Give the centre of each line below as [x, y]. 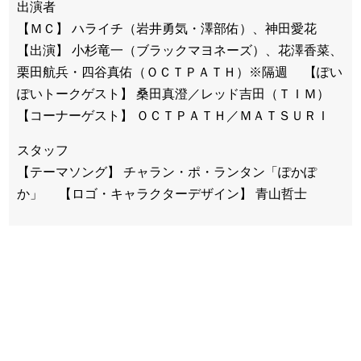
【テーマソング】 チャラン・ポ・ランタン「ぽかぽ [167, 172]
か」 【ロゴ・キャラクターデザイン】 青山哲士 [162, 193]
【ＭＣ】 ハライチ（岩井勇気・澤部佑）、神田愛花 [173, 28]
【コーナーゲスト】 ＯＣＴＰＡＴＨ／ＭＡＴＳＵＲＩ [173, 115]
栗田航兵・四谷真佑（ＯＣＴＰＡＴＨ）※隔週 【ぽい [180, 72]
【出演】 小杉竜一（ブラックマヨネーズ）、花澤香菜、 [180, 50]
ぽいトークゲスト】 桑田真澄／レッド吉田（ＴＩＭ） [180, 93]
